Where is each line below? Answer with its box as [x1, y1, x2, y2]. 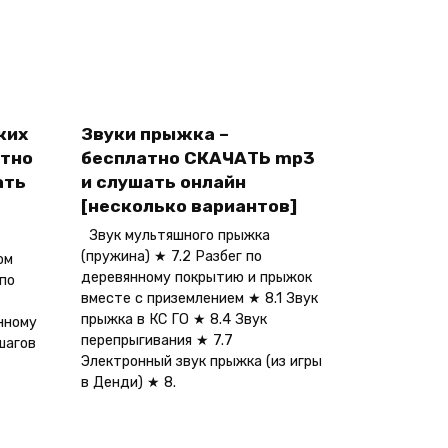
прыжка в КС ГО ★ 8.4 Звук [81, 311, 267, 329]
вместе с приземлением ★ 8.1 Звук [81, 290, 318, 308]
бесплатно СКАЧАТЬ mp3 [81, 148, 315, 169]
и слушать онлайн [81, 172, 246, 193]
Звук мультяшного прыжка [81, 227, 270, 245]
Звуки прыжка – [81, 124, 229, 145]
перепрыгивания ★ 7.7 [81, 332, 233, 350]
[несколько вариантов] [81, 196, 297, 217]
